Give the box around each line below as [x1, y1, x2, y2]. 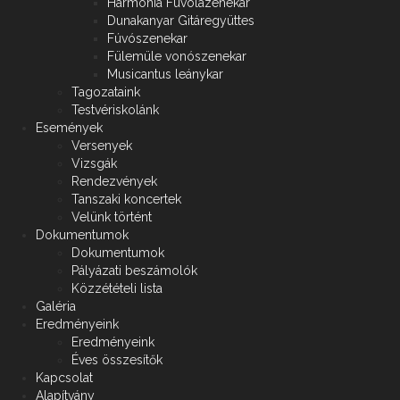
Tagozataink [71, 85, 140, 100]
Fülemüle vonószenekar [107, 49, 246, 64]
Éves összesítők [71, 353, 162, 368]
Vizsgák [71, 156, 117, 171]
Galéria [36, 299, 76, 314]
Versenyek [71, 138, 132, 154]
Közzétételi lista [71, 281, 162, 296]
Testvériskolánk [71, 103, 159, 118]
